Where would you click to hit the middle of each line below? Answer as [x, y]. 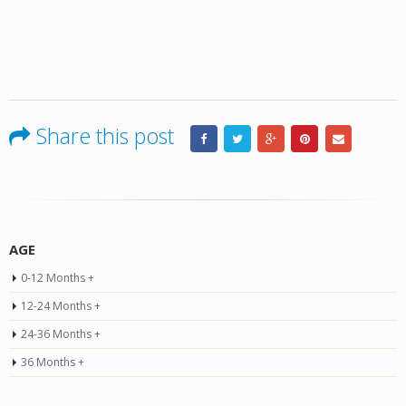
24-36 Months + [61, 334]
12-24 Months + [61, 306]
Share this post [105, 136]
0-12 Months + [58, 278]
